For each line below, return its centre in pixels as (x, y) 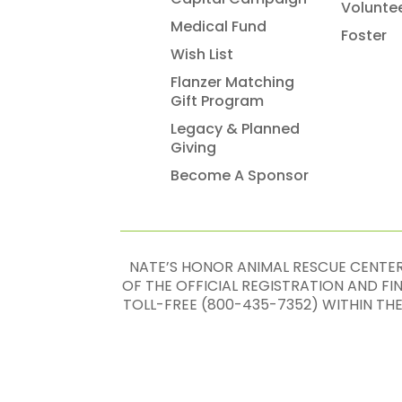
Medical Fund (219, 26)
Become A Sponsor (240, 175)
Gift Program (218, 100)
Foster (364, 35)
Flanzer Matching (233, 82)
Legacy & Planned (236, 128)
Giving (194, 147)
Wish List (202, 54)
